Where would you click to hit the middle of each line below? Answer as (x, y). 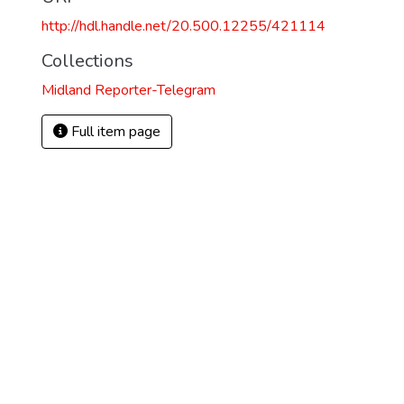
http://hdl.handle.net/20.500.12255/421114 (184, 26)
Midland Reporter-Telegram (129, 90)
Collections (87, 61)
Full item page (114, 132)
